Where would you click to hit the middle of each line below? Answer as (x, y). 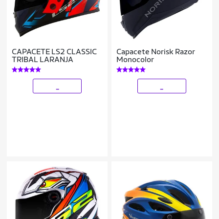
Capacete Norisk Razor (156, 52)
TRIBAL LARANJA (43, 60)
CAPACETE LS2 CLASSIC (55, 52)
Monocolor (135, 60)
